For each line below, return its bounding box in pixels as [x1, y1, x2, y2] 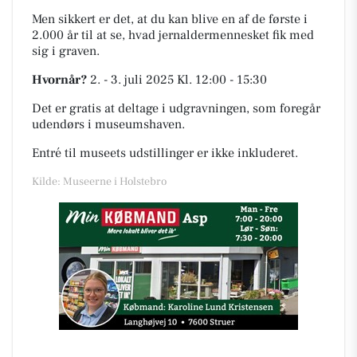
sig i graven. [32, 43, 100, 59]
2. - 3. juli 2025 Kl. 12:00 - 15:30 [87, 72, 267, 88]
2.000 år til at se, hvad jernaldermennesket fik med [32, 27, 314, 43]
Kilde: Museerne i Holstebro [32, 175, 167, 189]
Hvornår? [32, 72, 87, 88]
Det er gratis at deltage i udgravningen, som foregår [32, 100, 320, 116]
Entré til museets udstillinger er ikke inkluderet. [32, 145, 298, 161]
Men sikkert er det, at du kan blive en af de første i [32, 11, 308, 27]
